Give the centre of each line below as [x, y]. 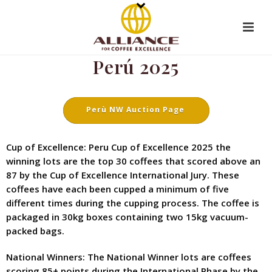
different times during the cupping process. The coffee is [133, 203]
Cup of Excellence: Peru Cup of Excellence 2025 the [118, 147]
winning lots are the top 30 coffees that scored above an [133, 161]
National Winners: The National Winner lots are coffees [129, 257]
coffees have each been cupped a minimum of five [117, 189]
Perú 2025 [136, 67]
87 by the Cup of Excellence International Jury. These [123, 175]
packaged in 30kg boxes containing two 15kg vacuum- [127, 217]
